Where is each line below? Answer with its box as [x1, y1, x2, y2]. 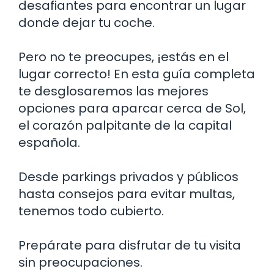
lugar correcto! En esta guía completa [18, 65, 255, 83]
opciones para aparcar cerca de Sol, [18, 99, 246, 117]
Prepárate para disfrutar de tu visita [18, 236, 241, 254]
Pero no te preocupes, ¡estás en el [18, 48, 229, 65]
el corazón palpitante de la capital [18, 116, 232, 134]
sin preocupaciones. [18, 253, 143, 271]
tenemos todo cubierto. [18, 202, 164, 220]
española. [18, 133, 80, 151]
